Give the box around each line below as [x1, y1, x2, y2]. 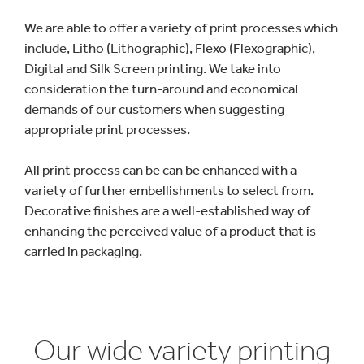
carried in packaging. [24, 242, 142, 259]
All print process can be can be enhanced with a [24, 161, 297, 178]
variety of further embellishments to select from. [24, 181, 314, 198]
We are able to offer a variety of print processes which [24, 19, 338, 36]
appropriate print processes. [24, 120, 190, 137]
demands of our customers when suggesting [24, 100, 284, 117]
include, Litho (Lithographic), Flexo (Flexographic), [24, 39, 315, 56]
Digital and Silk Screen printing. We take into [24, 59, 281, 76]
